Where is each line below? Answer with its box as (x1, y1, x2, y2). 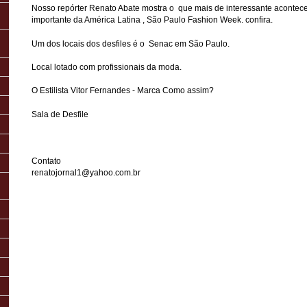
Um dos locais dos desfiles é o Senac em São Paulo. (32, 38, 232, 49)
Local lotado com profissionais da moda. (32, 62, 182, 72)
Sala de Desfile (32, 109, 88, 119)
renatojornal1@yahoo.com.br (32, 167, 140, 177)
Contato (32, 156, 61, 166)
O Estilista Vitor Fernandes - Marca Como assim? (32, 86, 214, 96)
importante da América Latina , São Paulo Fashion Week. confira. (32, 15, 275, 25)
